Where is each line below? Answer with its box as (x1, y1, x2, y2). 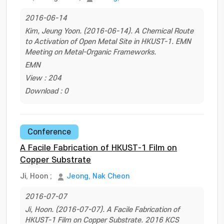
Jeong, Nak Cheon (66, 172, 129, 180)
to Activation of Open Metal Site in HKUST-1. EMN (25, 37, 191, 46)
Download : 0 (25, 87, 68, 95)
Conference (27, 127, 71, 136)
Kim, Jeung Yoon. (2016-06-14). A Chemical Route (25, 27, 193, 35)
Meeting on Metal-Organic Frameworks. (25, 48, 156, 56)
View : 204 (25, 74, 61, 82)
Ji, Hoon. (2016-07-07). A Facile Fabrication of (25, 205, 179, 214)
